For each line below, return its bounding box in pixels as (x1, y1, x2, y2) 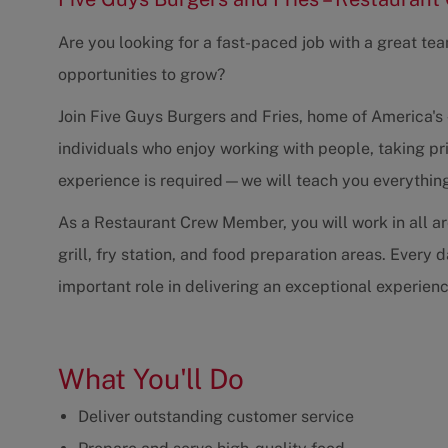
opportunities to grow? (58, 65, 225, 85)
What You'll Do (58, 362, 244, 396)
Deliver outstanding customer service (78, 407, 354, 427)
